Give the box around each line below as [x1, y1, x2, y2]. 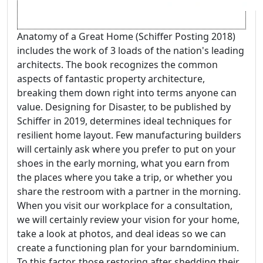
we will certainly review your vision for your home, [17, 213, 240, 227]
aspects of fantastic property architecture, [17, 72, 205, 86]
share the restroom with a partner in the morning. [17, 185, 241, 198]
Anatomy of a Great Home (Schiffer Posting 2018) [17, 30, 235, 43]
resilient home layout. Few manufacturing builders [17, 129, 241, 142]
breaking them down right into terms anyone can [17, 86, 237, 100]
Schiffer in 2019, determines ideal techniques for [17, 114, 232, 128]
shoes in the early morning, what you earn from [17, 157, 230, 170]
